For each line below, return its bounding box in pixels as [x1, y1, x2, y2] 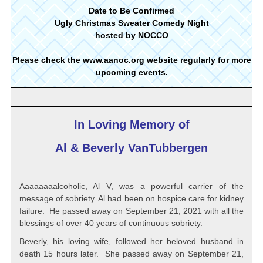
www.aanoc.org [82, 55, 147, 65]
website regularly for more [146, 55, 251, 65]
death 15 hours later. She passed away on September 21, [19, 249, 244, 258]
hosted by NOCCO [95, 31, 168, 40]
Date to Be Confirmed [89, 6, 174, 15]
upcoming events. [95, 68, 168, 77]
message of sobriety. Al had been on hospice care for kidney [19, 194, 244, 203]
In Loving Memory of [73, 118, 190, 131]
